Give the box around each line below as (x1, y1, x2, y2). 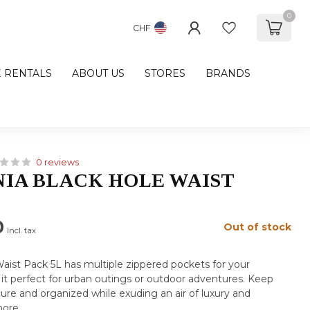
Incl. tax (7, 226, 37, 235)
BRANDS (206, 67, 250, 80)
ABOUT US (72, 67, 125, 80)
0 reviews (36, 157, 80, 167)
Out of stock (223, 221, 291, 233)
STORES (145, 67, 185, 80)
